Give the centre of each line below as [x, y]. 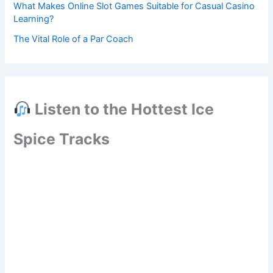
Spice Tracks [62, 139]
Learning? [34, 19]
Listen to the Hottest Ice [122, 109]
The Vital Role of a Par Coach [74, 39]
